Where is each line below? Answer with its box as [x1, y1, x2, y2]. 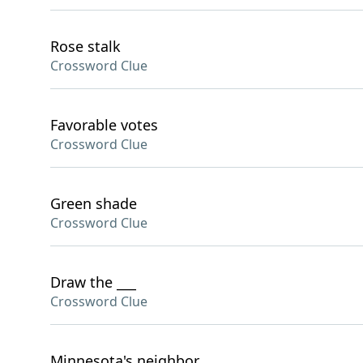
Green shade [50, 194, 137, 213]
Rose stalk [50, 36, 121, 56]
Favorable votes [50, 115, 158, 135]
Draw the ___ [50, 272, 136, 292]
